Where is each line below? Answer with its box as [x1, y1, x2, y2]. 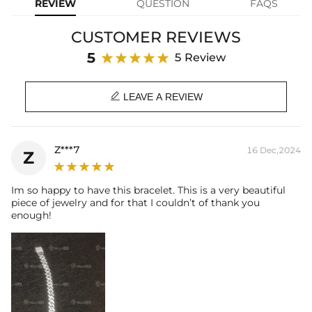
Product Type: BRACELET [11, 17, 118, 29]
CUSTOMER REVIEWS [71, 27, 241, 47]
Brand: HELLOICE [11, 32, 85, 43]
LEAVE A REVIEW [120, 91, 203, 103]
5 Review [174, 50, 226, 64]
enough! [11, 208, 52, 221]
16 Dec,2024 [247, 144, 301, 155]
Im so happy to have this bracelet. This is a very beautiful [11, 183, 286, 196]
